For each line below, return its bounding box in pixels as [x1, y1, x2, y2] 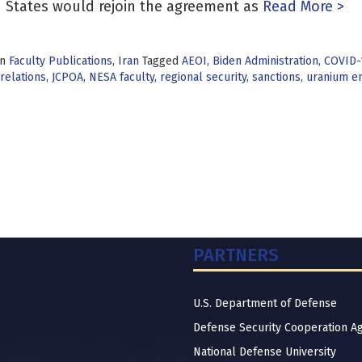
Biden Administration [212, 54, 318, 68]
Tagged [141, 54, 182, 68]
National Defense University [193, 345, 336, 359]
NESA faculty [88, 70, 154, 84]
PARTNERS [193, 244, 279, 266]
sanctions [251, 70, 301, 84]
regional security [159, 70, 246, 84]
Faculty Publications [8, 54, 112, 68]
